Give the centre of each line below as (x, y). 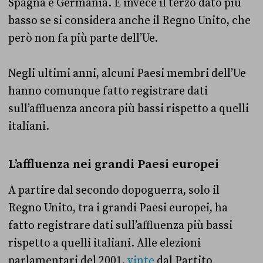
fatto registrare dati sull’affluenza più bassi (120, 226)
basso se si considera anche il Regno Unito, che (129, 21)
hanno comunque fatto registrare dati (108, 91)
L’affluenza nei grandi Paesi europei (114, 165)
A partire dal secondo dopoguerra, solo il (114, 190)
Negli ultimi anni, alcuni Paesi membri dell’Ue (127, 74)
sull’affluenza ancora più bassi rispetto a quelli (129, 109)
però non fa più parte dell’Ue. (84, 38)
